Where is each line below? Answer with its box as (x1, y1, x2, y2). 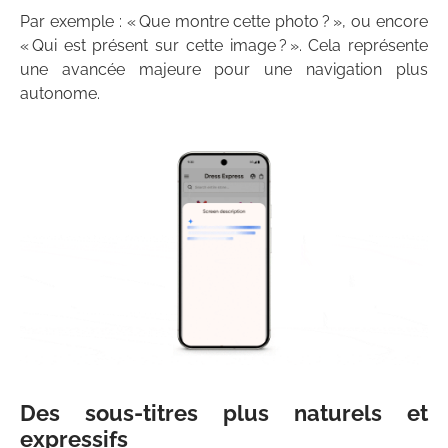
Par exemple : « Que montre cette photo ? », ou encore (20, 11, 428, 31)
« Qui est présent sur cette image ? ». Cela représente (20, 35, 428, 55)
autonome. (20, 83, 100, 103)
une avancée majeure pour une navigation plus (20, 59, 428, 79)
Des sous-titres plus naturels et (20, 400, 428, 427)
